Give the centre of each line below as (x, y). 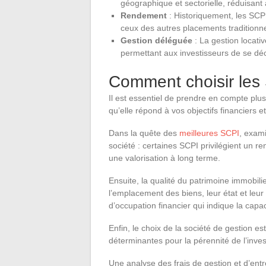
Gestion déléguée (156, 40)
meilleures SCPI (209, 133)
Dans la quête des (144, 133)
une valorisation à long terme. (164, 158)
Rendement (144, 15)
